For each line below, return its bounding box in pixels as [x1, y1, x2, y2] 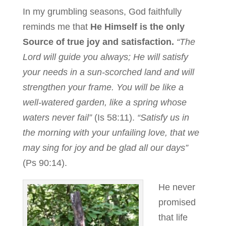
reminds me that [22, 22, 90, 32]
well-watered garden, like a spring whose [22, 97, 187, 107]
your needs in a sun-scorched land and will [22, 67, 194, 77]
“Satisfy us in [134, 112, 189, 123]
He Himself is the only [90, 22, 185, 32]
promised [158, 197, 196, 207]
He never [158, 182, 195, 192]
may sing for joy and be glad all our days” [22, 143, 188, 153]
